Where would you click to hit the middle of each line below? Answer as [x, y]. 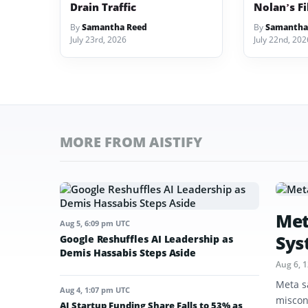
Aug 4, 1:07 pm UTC [95, 290]
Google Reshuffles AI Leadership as [146, 239]
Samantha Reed [114, 27]
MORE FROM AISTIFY [131, 142]
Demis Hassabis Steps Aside [128, 253]
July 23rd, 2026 [98, 40]
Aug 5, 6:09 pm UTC [95, 223]
